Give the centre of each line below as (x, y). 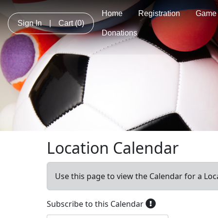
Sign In (30, 23)
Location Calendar (113, 147)
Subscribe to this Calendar (96, 204)
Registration (159, 13)
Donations (119, 33)
